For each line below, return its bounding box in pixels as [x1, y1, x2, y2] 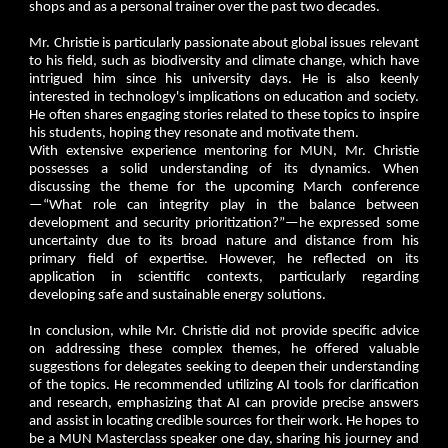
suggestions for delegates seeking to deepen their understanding [29, 359, 419, 375]
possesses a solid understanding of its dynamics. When [29, 161, 419, 177]
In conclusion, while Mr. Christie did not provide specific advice [29, 323, 419, 339]
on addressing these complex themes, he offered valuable [29, 341, 419, 357]
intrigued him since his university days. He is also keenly [29, 71, 419, 87]
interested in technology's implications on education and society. [29, 89, 419, 105]
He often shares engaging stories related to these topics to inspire [29, 107, 419, 123]
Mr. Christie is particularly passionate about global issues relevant [29, 35, 419, 51]
